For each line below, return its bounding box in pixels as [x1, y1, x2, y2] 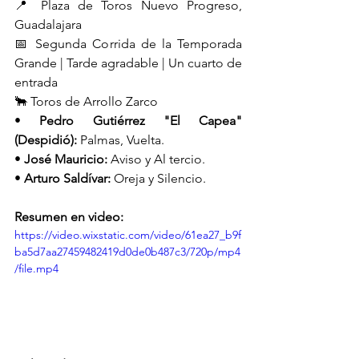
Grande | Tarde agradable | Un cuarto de [14, 55, 242, 71]
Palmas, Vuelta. [77, 132, 164, 148]
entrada [14, 75, 58, 91]
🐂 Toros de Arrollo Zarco [14, 94, 158, 110]
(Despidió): [14, 132, 77, 148]
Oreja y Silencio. [111, 171, 206, 187]
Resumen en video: [14, 209, 123, 225]
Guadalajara [14, 17, 82, 33]
